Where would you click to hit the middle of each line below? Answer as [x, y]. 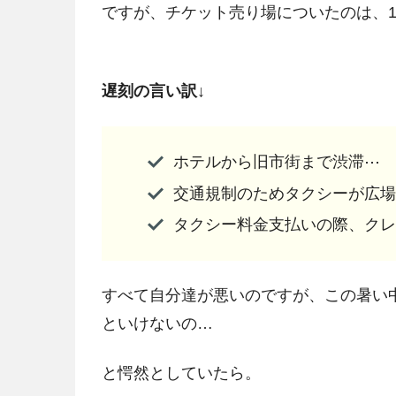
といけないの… [157, 324]
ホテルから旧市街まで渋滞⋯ [276, 162]
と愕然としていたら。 [181, 373]
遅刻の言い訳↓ [153, 91]
